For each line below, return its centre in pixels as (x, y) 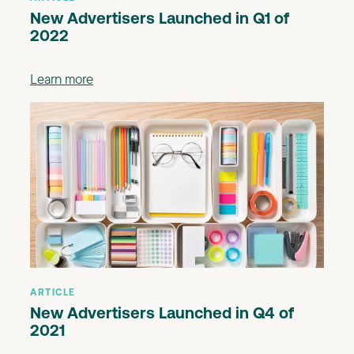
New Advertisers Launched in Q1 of (160, 20)
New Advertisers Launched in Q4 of (162, 314)
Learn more (62, 79)
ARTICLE (53, 293)
